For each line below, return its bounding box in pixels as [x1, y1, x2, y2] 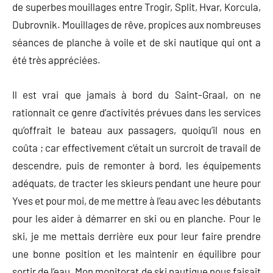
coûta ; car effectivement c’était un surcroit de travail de [12, 141, 261, 154]
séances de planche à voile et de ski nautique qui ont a [12, 35, 261, 48]
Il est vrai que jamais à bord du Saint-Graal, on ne [12, 88, 261, 101]
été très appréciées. [12, 53, 101, 66]
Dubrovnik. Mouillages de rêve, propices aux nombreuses [12, 18, 261, 30]
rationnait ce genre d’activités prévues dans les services [12, 105, 261, 118]
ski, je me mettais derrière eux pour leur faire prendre [12, 229, 261, 242]
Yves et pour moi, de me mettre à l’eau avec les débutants [12, 194, 261, 207]
